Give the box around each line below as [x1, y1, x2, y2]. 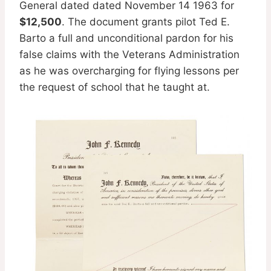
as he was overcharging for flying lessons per [19, 64, 239, 77]
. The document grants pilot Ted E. [62, 15, 230, 28]
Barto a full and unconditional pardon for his [19, 31, 233, 44]
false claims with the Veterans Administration [19, 48, 240, 60]
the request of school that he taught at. [19, 80, 210, 93]
